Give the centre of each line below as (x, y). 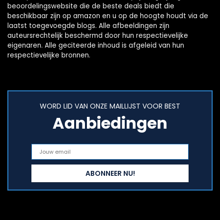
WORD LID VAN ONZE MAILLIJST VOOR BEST (110, 106)
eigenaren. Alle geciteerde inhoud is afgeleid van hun (96, 46)
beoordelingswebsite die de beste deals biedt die (91, 6)
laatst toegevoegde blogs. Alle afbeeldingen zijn (88, 26)
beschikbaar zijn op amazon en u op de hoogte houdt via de (108, 16)
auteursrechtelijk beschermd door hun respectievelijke (98, 36)
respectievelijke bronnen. (49, 55)
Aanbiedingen (110, 123)
